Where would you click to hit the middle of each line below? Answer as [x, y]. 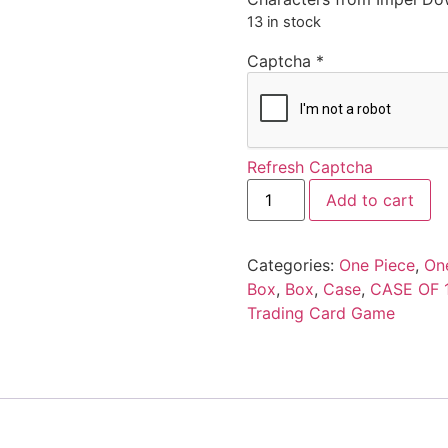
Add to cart [369, 199]
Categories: [292, 264]
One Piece [376, 264]
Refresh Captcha [309, 166]
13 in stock [283, 22]
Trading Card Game [320, 312]
